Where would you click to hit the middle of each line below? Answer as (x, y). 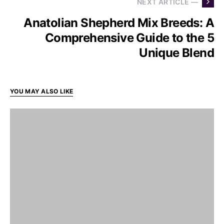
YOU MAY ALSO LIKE (42, 91)
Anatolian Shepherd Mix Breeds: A (119, 23)
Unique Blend (176, 53)
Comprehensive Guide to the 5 (129, 38)
